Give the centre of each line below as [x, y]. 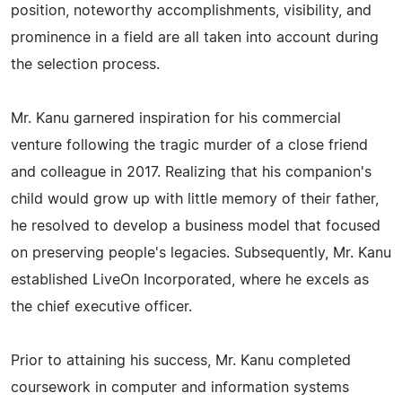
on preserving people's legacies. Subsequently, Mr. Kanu [201, 253]
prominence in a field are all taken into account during [195, 38]
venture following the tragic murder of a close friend [189, 145]
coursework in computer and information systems [180, 388]
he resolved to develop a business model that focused [196, 226]
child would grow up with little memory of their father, [195, 199]
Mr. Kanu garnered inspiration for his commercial [176, 118]
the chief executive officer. [101, 307]
